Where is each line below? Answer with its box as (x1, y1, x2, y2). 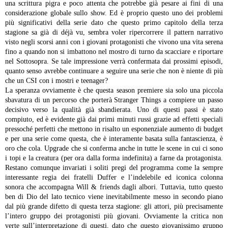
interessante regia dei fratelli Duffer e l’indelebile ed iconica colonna (5, 174, 223, 182)
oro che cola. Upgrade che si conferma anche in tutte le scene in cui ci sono (5, 145, 223, 153)
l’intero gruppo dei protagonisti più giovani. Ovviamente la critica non (5, 212, 223, 220)
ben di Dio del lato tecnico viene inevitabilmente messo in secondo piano (5, 193, 223, 201)
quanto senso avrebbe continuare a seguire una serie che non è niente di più (5, 67, 223, 75)
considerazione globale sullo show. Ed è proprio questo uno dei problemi (5, 9, 223, 17)
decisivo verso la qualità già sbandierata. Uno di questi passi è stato (5, 106, 223, 114)
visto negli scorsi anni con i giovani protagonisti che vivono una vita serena (5, 38, 223, 46)
